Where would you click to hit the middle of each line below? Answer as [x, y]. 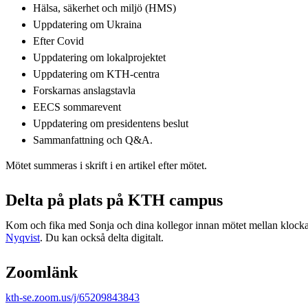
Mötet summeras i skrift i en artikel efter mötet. [108, 165]
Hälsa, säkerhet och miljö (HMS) [104, 8]
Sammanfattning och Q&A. [93, 140]
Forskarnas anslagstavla [84, 90]
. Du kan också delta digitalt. [103, 237]
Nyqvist [23, 237]
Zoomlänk [42, 272]
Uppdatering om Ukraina [87, 24]
